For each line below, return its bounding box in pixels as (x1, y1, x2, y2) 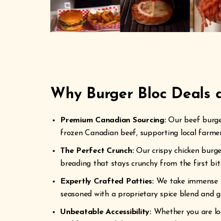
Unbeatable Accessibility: (60, 208, 151, 216)
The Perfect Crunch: (60, 147, 134, 155)
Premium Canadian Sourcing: (60, 116, 166, 124)
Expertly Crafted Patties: (60, 178, 154, 185)
